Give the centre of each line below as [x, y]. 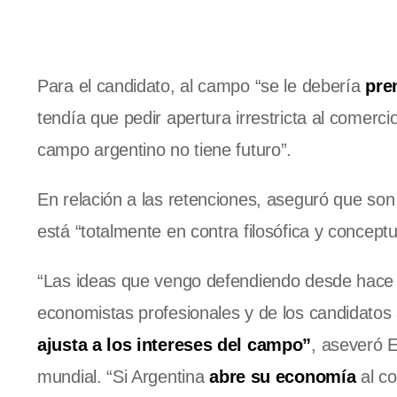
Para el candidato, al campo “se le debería [199, 86]
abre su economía [280, 377]
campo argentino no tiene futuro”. [165, 150]
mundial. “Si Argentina [121, 377]
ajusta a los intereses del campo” [175, 345]
